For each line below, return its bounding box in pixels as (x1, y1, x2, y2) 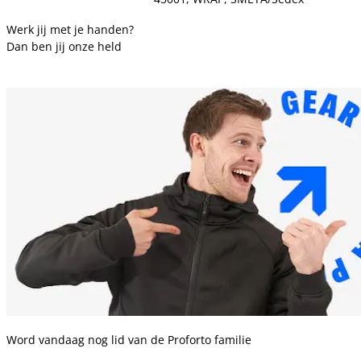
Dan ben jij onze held (6, 39, 122, 55)
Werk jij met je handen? (6, 22, 134, 38)
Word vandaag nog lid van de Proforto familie (6, 332, 251, 348)
